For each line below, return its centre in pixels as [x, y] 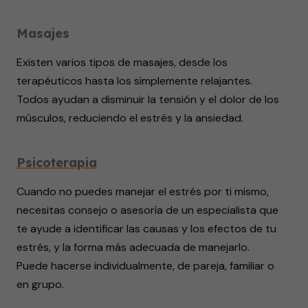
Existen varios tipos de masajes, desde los [122, 62]
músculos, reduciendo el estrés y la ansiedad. [130, 118]
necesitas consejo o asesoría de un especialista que [147, 210]
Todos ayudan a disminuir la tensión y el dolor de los [148, 99]
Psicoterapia [57, 162]
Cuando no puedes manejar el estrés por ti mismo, [143, 191]
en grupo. [40, 284]
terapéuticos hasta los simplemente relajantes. [134, 80]
